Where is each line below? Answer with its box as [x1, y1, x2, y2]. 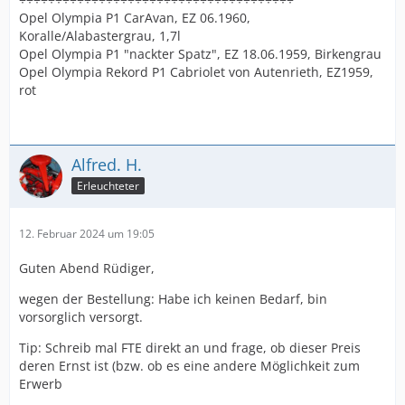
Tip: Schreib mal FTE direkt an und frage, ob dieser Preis [19, 339, 361, 356]
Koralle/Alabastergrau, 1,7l [19, 27, 181, 44]
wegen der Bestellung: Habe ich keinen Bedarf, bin [19, 290, 327, 307]
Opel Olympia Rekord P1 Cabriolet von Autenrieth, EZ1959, [19, 63, 373, 80]
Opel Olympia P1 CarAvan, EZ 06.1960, [19, 9, 250, 26]
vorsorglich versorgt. [19, 308, 143, 325]
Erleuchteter [77, 177, 139, 193]
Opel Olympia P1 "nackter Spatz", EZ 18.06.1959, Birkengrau [19, 45, 381, 62]
